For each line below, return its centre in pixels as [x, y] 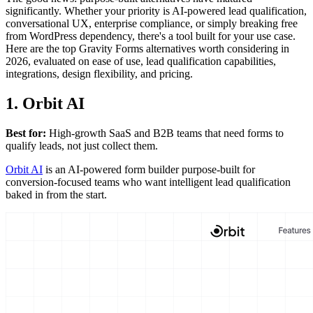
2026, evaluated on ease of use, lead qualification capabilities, [141, 61]
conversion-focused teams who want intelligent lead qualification [148, 182]
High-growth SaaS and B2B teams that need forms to [165, 133]
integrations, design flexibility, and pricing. [99, 73]
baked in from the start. [56, 194]
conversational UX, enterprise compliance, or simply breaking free [152, 23]
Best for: [26, 133]
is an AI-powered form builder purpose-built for [149, 169]
